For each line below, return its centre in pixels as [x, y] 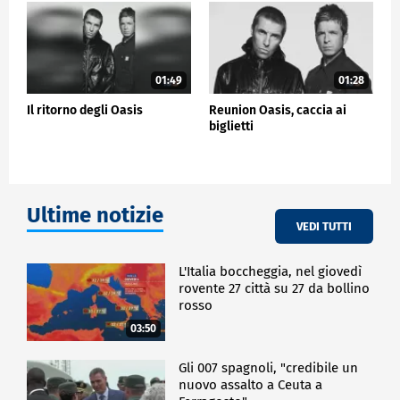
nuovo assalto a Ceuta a [251, 384]
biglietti [231, 127]
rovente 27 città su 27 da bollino [275, 289]
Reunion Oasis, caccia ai [278, 111]
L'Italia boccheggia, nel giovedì [271, 272]
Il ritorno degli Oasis [85, 111]
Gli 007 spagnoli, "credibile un [269, 367]
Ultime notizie [95, 216]
